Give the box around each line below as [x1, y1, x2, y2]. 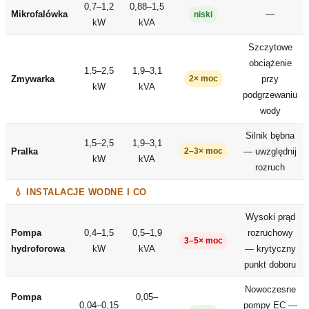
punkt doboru [244, 259, 296, 270]
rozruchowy [247, 227, 293, 238]
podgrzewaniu [243, 89, 297, 100]
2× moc [188, 74, 218, 83]
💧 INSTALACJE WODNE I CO [14, 186, 147, 197]
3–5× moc [183, 236, 223, 245]
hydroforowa [11, 243, 65, 254]
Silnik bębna [246, 130, 295, 141]
